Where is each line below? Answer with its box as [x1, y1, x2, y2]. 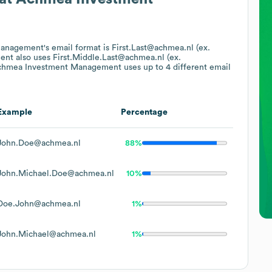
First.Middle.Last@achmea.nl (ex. [53, 53, 181, 62]
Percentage [121, 107, 168, 117]
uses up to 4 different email [121, 63, 231, 72]
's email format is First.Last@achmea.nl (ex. [44, 43, 210, 52]
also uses [13, 53, 53, 62]
